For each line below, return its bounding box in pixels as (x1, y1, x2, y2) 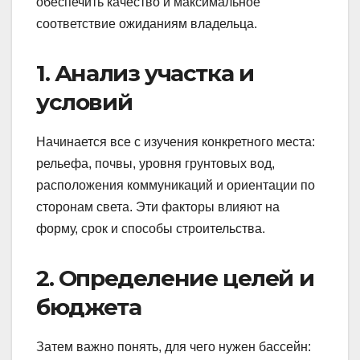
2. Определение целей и (36, 264, 314, 292)
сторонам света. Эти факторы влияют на (36, 199, 280, 214)
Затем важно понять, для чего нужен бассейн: (36, 339, 311, 354)
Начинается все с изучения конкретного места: (36, 134, 315, 149)
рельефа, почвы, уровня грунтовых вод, (36, 156, 275, 170)
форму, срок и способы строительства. (36, 221, 265, 235)
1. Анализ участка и (36, 59, 254, 88)
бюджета (36, 292, 141, 321)
